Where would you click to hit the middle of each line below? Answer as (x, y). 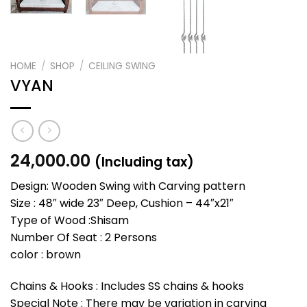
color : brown (46, 255)
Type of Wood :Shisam (70, 221)
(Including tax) (144, 162)
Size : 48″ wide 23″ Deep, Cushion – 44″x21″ (122, 204)
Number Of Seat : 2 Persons (84, 238)
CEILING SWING (122, 66)
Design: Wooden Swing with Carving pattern (128, 186)
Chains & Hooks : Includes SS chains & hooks (127, 286)
